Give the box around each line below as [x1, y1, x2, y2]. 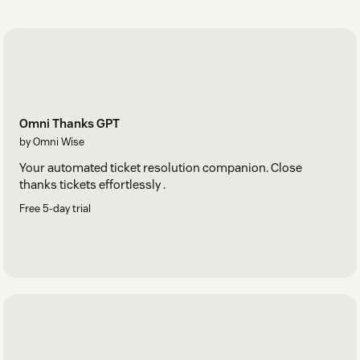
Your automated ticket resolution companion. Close [19, 160, 302, 176]
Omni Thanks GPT [19, 116, 120, 132]
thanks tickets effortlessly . [19, 177, 166, 193]
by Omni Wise [19, 135, 84, 149]
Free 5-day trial [19, 202, 91, 216]
